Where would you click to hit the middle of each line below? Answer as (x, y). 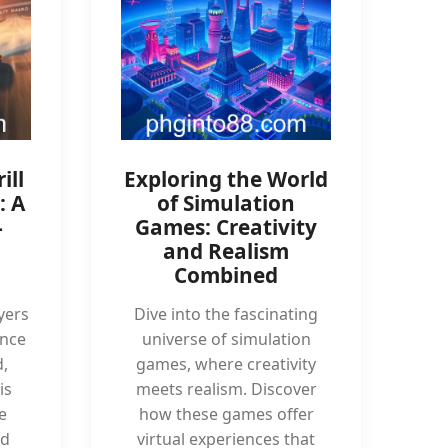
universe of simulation (226, 339)
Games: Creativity (226, 227)
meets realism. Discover (226, 389)
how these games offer (226, 414)
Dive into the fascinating (226, 314)
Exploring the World (226, 179)
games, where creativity (226, 364)
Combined (226, 275)
